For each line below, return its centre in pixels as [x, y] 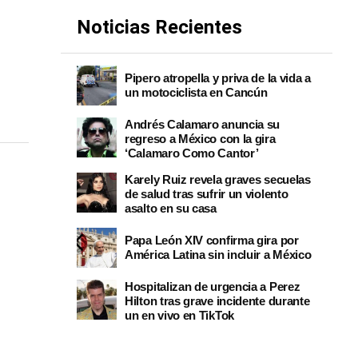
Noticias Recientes [159, 27]
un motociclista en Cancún [196, 92]
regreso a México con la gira [200, 139]
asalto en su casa [171, 208]
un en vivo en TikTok [179, 315]
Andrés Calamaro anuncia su [203, 124]
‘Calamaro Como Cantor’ [192, 153]
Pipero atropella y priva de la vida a [218, 78]
